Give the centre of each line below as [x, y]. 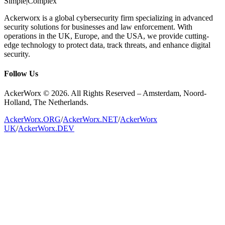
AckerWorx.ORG [32, 120]
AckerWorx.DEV [46, 129]
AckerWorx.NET [90, 120]
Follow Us [21, 74]
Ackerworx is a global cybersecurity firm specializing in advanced [108, 18]
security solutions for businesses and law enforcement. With [98, 27]
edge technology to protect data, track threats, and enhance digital [107, 45]
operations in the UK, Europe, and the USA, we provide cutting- [106, 36]
